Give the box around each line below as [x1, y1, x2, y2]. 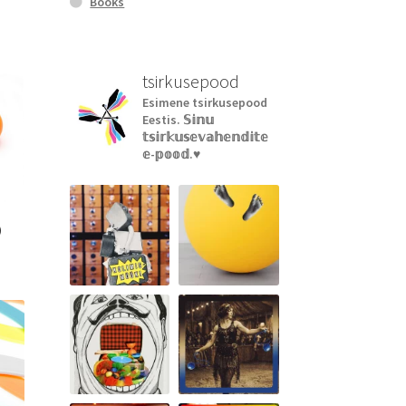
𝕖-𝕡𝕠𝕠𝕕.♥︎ [141, 146, 200, 163]
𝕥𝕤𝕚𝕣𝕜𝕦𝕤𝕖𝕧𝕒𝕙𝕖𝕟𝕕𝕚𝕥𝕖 [141, 129, 268, 146]
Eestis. [141, 111, 183, 129]
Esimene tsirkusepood [141, 94, 267, 111]
